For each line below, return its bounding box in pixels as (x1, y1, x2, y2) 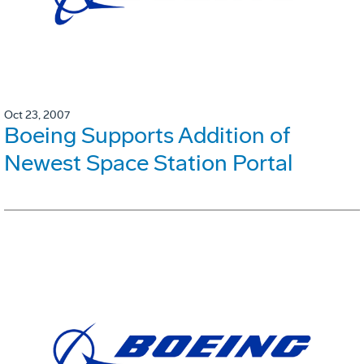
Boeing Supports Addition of (4, 121, 290, 149)
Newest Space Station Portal (4, 149, 292, 176)
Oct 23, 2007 (4, 107, 70, 122)
